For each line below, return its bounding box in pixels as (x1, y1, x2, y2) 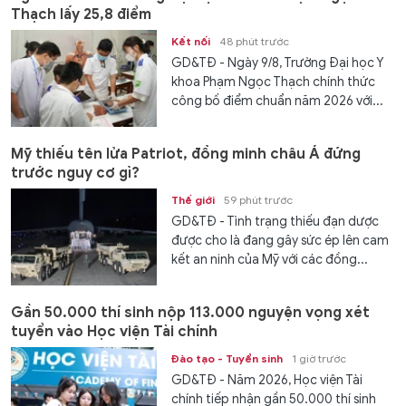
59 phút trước (224, 192, 294, 207)
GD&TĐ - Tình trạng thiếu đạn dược (171, 213, 380, 229)
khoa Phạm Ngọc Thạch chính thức (171, 73, 376, 90)
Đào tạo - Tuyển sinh (171, 352, 284, 366)
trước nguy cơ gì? (11, 163, 140, 182)
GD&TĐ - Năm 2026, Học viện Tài (171, 372, 363, 389)
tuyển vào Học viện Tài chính (11, 323, 217, 342)
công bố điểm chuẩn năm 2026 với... (171, 92, 384, 109)
